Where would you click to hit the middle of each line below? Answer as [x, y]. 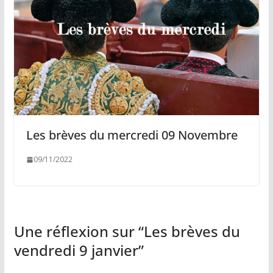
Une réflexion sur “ [79, 232]
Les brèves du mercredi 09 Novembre [132, 135]
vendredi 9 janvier [76, 250]
